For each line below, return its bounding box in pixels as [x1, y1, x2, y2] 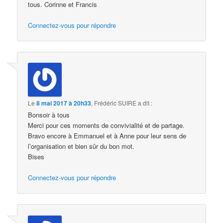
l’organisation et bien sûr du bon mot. [28, 141, 135, 151]
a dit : [138, 99, 153, 108]
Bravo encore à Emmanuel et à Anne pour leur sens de [28, 131, 187, 141]
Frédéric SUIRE [94, 99, 137, 108]
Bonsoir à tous [28, 110, 70, 120]
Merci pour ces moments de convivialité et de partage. [28, 120, 185, 130]
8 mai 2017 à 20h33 [36, 99, 92, 108]
